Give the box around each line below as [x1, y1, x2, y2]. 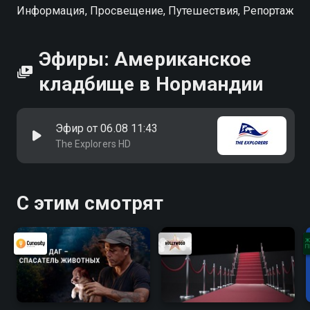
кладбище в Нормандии [39, 73, 263, 95]
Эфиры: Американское [39, 48, 251, 71]
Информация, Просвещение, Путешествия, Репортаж [17, 4, 295, 17]
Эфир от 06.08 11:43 [55, 122, 158, 135]
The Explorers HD [55, 138, 131, 149]
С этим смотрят [17, 192, 163, 215]
